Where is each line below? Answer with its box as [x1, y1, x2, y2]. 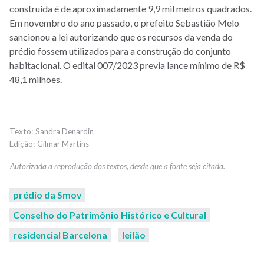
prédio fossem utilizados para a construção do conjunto [9, 45, 231, 57]
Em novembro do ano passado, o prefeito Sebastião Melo [9, 16, 239, 28]
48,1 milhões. [9, 73, 62, 85]
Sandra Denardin [35, 126, 94, 136]
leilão [122, 229, 146, 240]
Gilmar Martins [37, 138, 89, 148]
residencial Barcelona [13, 229, 107, 240]
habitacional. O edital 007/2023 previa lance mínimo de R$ [9, 59, 245, 71]
